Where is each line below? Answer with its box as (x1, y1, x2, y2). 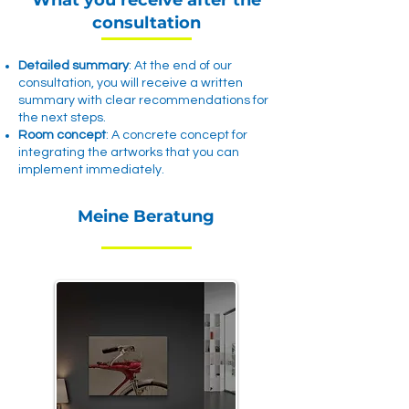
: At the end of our (129, 59, 232, 73)
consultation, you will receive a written (18, 77, 243, 90)
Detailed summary (18, 59, 129, 73)
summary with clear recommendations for (18, 94, 268, 108)
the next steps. (18, 111, 106, 125)
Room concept (18, 129, 106, 142)
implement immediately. (18, 163, 164, 177)
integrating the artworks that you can (18, 146, 239, 160)
